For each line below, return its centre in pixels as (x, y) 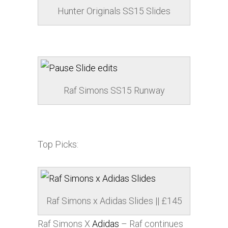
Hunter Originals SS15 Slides (114, 11)
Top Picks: (58, 145)
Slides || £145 (154, 201)
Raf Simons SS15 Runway (114, 91)
